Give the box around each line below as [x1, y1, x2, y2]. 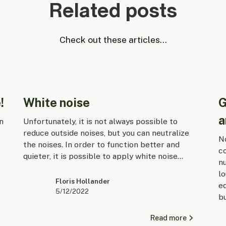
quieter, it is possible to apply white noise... [23, 151, 184, 161]
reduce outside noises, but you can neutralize [23, 128, 190, 138]
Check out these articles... [59, 34, 167, 45]
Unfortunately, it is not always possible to [23, 117, 178, 127]
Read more [150, 213, 187, 222]
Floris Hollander [55, 177, 110, 185]
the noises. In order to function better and [23, 140, 180, 150]
